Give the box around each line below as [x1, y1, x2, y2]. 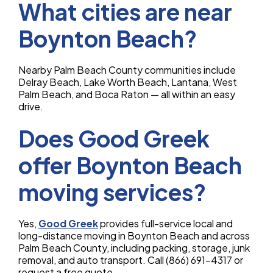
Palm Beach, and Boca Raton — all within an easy [18, 88, 235, 101]
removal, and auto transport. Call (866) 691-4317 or [18, 253, 243, 267]
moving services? [18, 178, 206, 207]
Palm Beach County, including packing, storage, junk [18, 241, 250, 255]
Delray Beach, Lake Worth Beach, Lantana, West [18, 76, 237, 89]
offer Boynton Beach [18, 151, 242, 180]
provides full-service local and [98, 217, 233, 230]
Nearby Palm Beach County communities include [18, 63, 236, 77]
